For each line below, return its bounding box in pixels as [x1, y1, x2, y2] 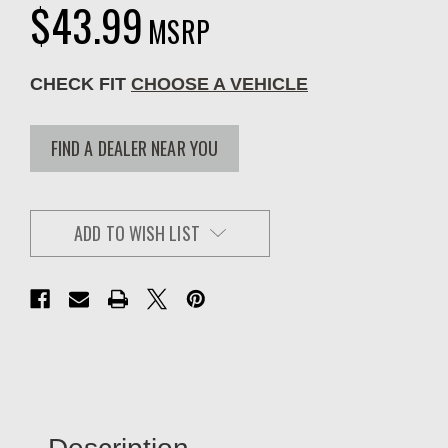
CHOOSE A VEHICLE [131, 73, 308, 94]
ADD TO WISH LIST [74, 220, 200, 247]
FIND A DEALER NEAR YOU [51, 135, 218, 162]
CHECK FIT [30, 73, 131, 94]
